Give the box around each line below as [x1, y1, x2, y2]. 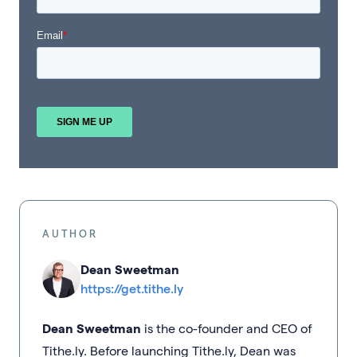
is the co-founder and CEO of [141, 320, 312, 335]
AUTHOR [42, 227, 98, 239]
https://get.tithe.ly [80, 280, 183, 296]
